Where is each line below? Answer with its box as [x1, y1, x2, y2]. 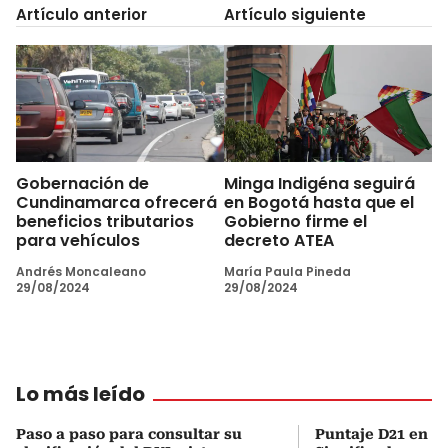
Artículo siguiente [224, 4, 366, 25]
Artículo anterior [16, 4, 147, 25]
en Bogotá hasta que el [224, 190, 414, 214]
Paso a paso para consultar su [16, 425, 242, 442]
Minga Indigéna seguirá [224, 171, 415, 195]
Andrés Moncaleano [16, 262, 146, 280]
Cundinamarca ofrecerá [16, 190, 217, 214]
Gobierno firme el [224, 209, 367, 233]
